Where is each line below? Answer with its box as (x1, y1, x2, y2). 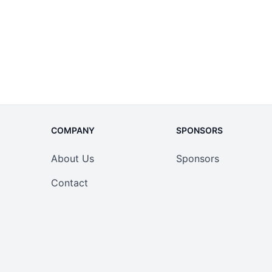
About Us (51, 152, 94, 165)
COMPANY (51, 125, 95, 135)
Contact (51, 177, 88, 189)
